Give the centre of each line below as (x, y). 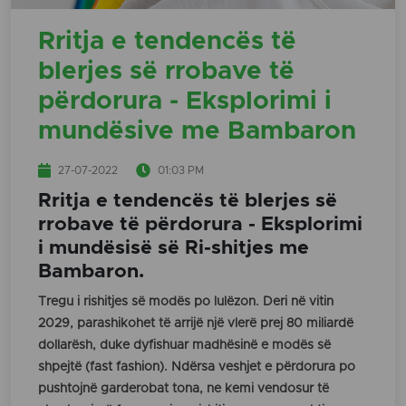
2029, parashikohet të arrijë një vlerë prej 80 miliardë (196, 324)
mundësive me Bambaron (197, 132)
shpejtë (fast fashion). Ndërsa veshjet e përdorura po (197, 367)
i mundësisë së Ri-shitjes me (174, 248)
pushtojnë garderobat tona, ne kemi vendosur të (184, 389)
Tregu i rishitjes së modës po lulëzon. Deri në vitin (186, 302)
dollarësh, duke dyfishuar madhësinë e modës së (184, 346)
